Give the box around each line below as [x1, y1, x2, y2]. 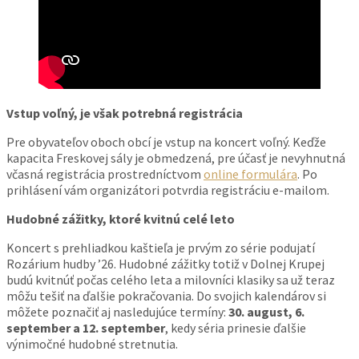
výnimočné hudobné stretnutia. [6, 336, 178, 353]
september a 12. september [6, 320, 165, 337]
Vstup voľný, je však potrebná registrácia [6, 105, 243, 122]
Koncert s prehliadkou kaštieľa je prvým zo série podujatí [6, 240, 315, 256]
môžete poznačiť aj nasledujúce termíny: [6, 304, 228, 321]
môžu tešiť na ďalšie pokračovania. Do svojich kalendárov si [6, 288, 326, 305]
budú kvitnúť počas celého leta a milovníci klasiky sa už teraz [6, 272, 335, 288]
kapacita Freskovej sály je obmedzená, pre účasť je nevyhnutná [6, 150, 345, 167]
